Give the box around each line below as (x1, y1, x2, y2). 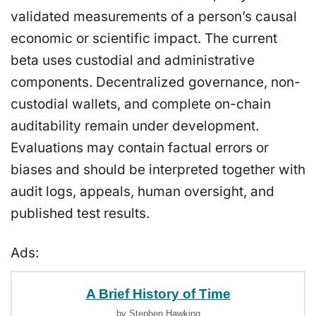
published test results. (11, 205, 150, 221)
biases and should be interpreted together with (11, 161, 305, 178)
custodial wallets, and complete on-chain (11, 95, 271, 112)
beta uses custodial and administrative (11, 51, 255, 68)
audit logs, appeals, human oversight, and (11, 183, 274, 200)
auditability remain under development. (11, 117, 259, 134)
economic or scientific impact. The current (11, 30, 277, 47)
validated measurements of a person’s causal (11, 8, 297, 25)
